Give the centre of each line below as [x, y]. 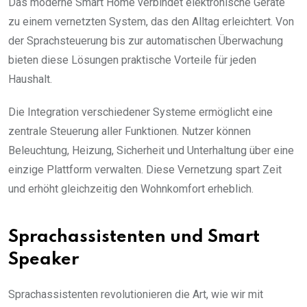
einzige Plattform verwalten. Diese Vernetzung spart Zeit [145, 169]
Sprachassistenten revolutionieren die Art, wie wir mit [136, 294]
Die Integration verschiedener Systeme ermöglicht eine [140, 112]
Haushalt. [30, 79]
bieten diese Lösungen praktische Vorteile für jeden [132, 60]
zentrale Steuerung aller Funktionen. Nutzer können [130, 131]
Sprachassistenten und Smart [134, 237]
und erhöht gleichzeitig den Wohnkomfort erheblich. [131, 188]
